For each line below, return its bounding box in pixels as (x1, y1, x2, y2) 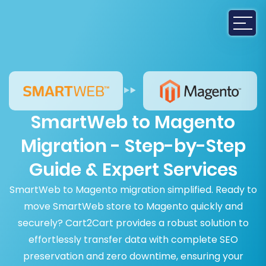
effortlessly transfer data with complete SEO (28, 233, 238, 247)
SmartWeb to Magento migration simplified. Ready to (9, 183, 257, 197)
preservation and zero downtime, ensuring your (23, 249, 243, 264)
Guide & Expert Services (28, 157, 237, 183)
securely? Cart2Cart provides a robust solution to (17, 216, 249, 230)
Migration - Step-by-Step (20, 134, 246, 159)
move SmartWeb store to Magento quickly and (23, 199, 243, 214)
